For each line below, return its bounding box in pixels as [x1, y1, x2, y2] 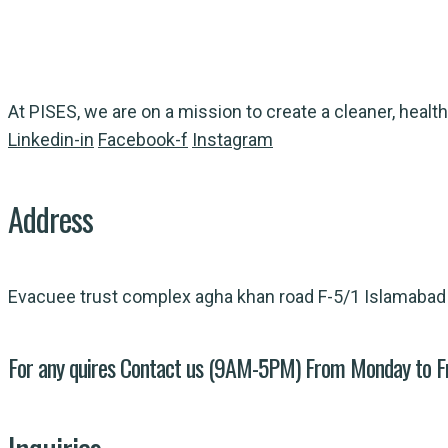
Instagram [192, 129, 273, 151]
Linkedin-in [8, 129, 94, 151]
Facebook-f [98, 129, 188, 151]
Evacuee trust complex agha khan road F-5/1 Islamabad [8, 286, 446, 308]
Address [8, 194, 93, 242]
